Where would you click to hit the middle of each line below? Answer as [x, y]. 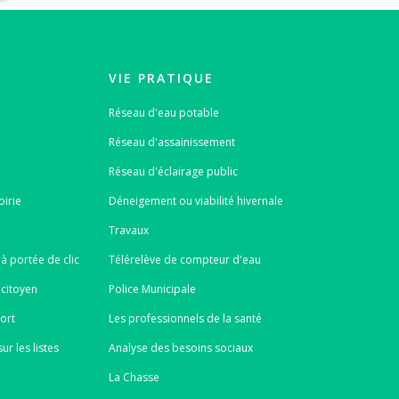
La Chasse [134, 377]
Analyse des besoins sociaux [180, 348]
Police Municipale [152, 289]
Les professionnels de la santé [185, 318]
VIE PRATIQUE [161, 78]
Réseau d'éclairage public [173, 171]
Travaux [128, 230]
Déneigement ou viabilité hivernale [195, 201]
